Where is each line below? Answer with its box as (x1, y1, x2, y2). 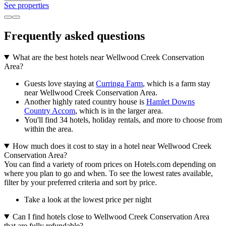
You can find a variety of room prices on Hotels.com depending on (4, 159, 216, 168)
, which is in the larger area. (75, 106, 163, 115)
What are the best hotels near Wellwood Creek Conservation (12, 52, 204, 62)
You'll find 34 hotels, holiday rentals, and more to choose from (24, 115, 222, 124)
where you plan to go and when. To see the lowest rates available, (4, 168, 213, 178)
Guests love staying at (24, 79, 96, 88)
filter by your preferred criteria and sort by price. (4, 178, 157, 187)
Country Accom (24, 106, 75, 115)
